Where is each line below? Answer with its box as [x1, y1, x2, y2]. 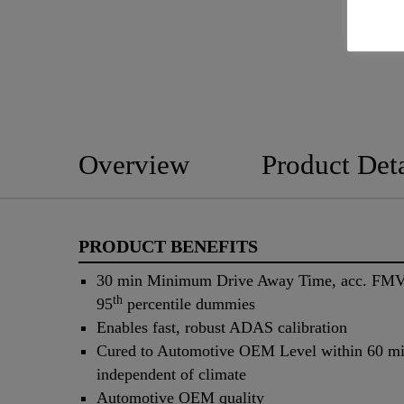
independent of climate [96, 365, 246, 384]
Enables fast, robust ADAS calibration [96, 318, 347, 337]
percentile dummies [123, 295, 255, 314]
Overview [78, 148, 189, 180]
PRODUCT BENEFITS [78, 235, 258, 256]
